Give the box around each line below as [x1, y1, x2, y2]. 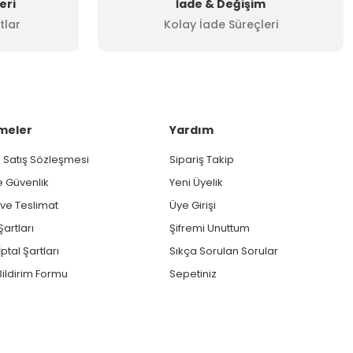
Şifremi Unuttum [169, 220, 251, 236]
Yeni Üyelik [169, 174, 224, 190]
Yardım [169, 121, 214, 138]
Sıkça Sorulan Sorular [169, 243, 279, 258]
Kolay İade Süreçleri [163, 16, 278, 32]
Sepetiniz [169, 266, 217, 281]
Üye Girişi [169, 197, 217, 213]
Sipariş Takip [169, 151, 235, 167]
